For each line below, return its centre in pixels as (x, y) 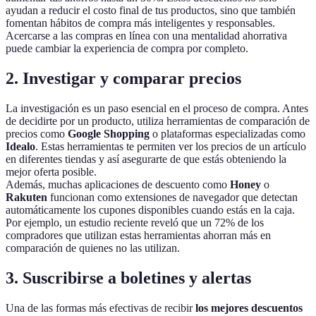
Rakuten (26, 197)
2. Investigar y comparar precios (123, 79)
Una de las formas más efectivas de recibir (101, 308)
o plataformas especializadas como (227, 134)
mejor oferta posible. (51, 172)
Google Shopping (109, 134)
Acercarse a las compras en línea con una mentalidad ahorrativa (146, 36)
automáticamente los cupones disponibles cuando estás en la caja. (150, 210)
